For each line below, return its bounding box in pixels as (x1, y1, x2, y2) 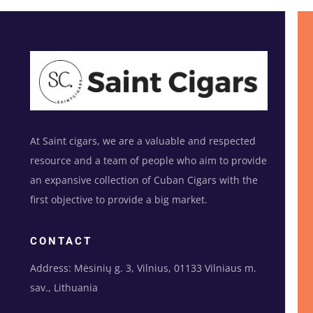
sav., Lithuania (29, 280, 98, 294)
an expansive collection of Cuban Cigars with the (29, 173, 258, 187)
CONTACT (29, 233, 92, 249)
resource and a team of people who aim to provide (29, 153, 267, 167)
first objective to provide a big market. (29, 192, 208, 206)
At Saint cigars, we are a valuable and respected (29, 133, 256, 147)
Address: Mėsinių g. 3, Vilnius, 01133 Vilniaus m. (29, 261, 256, 275)
